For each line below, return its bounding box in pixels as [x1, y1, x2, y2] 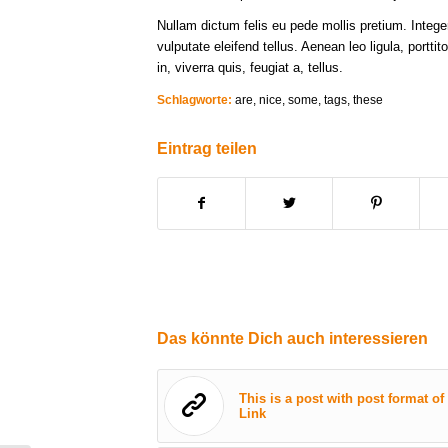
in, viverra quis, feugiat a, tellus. [157, 60, 343, 76]
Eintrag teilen [157, 140, 257, 158]
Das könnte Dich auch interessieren [157, 330, 428, 348]
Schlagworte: [157, 93, 232, 107]
